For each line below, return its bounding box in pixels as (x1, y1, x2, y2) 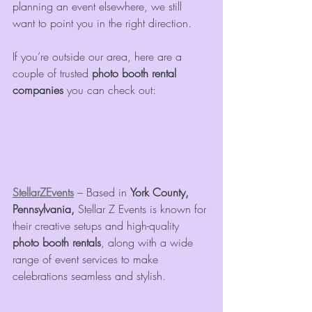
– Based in (74, 185, 130, 201)
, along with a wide (101, 235, 196, 251)
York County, (130, 185, 192, 201)
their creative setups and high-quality (13, 218, 182, 234)
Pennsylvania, (13, 201, 78, 217)
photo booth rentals (13, 235, 101, 251)
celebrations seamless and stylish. (13, 268, 166, 284)
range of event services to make (13, 251, 162, 267)
